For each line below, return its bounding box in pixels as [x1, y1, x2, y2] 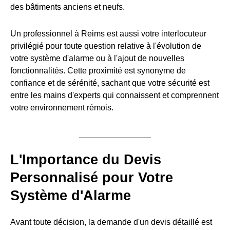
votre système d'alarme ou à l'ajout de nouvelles [10, 53, 184, 63]
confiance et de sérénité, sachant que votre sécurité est [10, 78, 209, 87]
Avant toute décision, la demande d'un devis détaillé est [10, 218, 212, 227]
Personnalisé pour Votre [10, 169, 173, 185]
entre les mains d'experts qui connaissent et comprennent [10, 90, 219, 100]
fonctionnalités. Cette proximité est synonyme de [10, 66, 186, 75]
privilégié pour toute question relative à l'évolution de [10, 41, 201, 50]
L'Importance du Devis [10, 151, 161, 167]
